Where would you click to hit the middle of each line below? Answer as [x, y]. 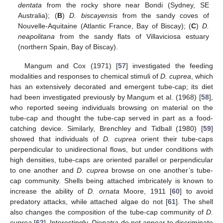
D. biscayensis [94, 15]
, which [202, 76]
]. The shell [195, 202]
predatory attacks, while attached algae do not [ [89, 202]
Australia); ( [38, 15]
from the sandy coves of [163, 15]
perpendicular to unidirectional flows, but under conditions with [111, 150]
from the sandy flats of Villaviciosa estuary [132, 36]
